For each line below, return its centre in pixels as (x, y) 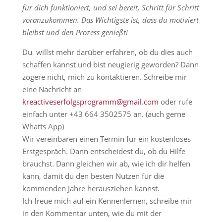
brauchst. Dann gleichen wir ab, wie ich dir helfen (106, 164)
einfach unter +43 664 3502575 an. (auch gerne (104, 114)
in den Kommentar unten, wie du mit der (92, 213)
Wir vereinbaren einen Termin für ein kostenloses (106, 139)
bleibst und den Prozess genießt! (75, 32)
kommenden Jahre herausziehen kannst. (91, 188)
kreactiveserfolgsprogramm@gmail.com (90, 102)
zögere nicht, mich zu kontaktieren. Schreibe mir (104, 77)
